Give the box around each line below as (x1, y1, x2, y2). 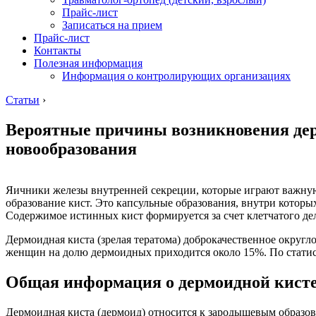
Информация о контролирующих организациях (62, 69, 291, 82)
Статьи (6, 93, 39, 106)
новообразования (6, 139, 137, 158)
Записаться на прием (62, 18, 162, 31)
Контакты (34, 44, 81, 56)
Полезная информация (34, 56, 142, 69)
